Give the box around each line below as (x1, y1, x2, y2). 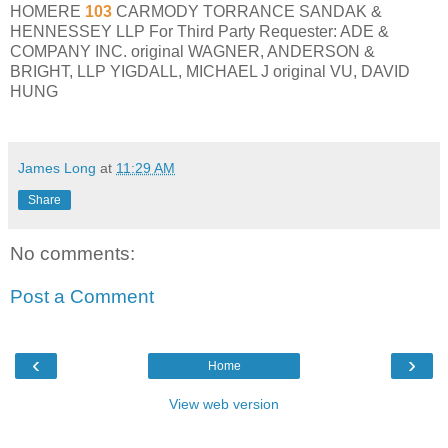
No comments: (10, 242, 135, 264)
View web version (169, 395, 279, 412)
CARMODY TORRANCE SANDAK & (116, 2, 382, 20)
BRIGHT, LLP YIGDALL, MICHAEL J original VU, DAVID (10, 62, 410, 80)
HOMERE (10, 2, 85, 20)
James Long (18, 159, 96, 176)
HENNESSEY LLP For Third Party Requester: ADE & (10, 22, 389, 40)
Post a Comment (10, 286, 154, 308)
